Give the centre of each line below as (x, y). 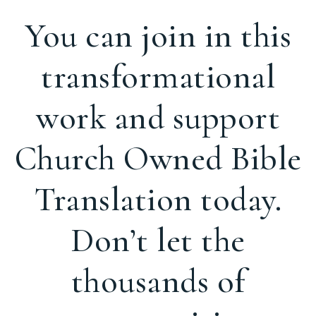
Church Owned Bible (158, 159)
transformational (158, 77)
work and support (158, 118)
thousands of (158, 282)
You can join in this (158, 36)
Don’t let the (158, 241)
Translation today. (158, 200)
